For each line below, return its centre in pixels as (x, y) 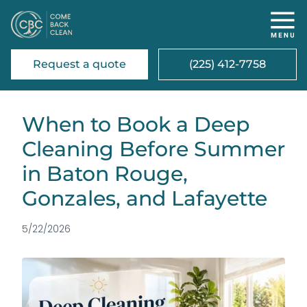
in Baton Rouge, (105, 174)
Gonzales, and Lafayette (145, 198)
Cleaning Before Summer (153, 149)
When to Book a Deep (136, 124)
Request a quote (79, 64)
